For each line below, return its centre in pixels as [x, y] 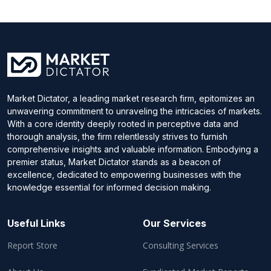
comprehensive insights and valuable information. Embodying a [133, 149]
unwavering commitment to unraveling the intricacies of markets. [135, 111]
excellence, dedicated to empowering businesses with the [124, 174]
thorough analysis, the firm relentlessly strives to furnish [117, 136]
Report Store [32, 245]
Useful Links [36, 223]
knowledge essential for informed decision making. [109, 187]
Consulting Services [181, 245]
